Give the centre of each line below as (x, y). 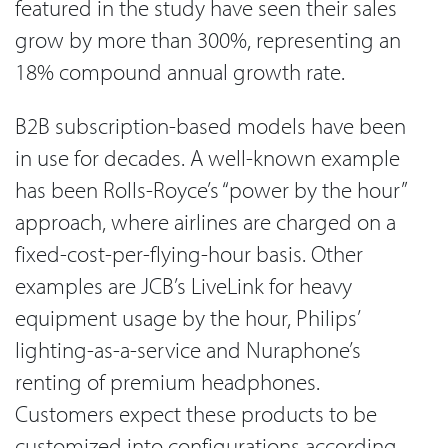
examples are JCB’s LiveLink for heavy (183, 286)
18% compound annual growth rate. (180, 71)
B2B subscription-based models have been (210, 126)
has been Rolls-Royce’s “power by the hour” (210, 190)
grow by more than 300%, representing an (208, 39)
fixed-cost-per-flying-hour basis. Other (189, 254)
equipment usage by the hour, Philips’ (187, 318)
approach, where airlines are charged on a (205, 222)
